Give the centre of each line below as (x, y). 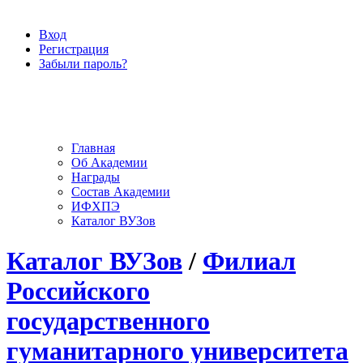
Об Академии (109, 163)
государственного (108, 320)
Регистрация (74, 49)
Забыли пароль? (83, 64)
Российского (78, 290)
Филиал (249, 261)
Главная (93, 148)
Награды (96, 177)
